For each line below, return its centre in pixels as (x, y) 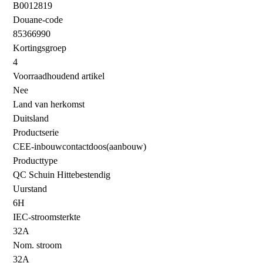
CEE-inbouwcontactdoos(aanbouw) (80, 146)
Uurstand (30, 188)
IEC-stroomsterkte (47, 217)
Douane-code (38, 19)
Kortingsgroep (40, 48)
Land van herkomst (49, 104)
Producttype (36, 160)
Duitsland (31, 118)
